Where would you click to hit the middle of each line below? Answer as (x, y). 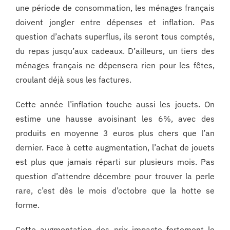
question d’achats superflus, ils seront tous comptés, (115, 37)
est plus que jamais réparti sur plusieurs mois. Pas (115, 162)
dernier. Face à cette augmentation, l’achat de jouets (115, 148)
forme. (27, 205)
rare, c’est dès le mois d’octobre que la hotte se (115, 191)
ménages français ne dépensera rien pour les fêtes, (115, 65)
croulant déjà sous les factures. (73, 80)
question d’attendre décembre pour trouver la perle (115, 176)
